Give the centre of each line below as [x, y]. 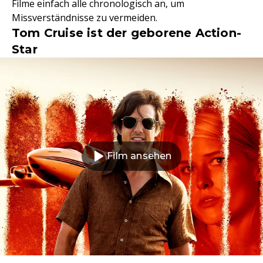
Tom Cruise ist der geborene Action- [127, 33]
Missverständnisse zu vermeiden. [85, 17]
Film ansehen [139, 156]
